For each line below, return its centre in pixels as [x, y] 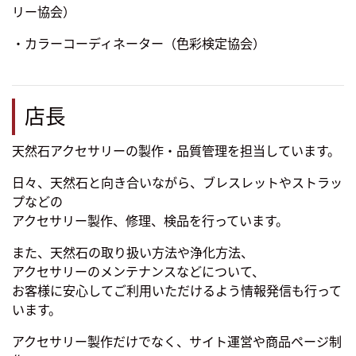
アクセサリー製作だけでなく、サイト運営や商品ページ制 [177, 342]
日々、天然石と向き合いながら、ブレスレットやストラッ [177, 183]
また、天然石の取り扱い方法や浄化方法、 [133, 253]
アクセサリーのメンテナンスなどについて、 [138, 272]
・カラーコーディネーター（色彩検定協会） [139, 44]
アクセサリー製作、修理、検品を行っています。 [150, 221]
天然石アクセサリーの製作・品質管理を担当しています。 [176, 151]
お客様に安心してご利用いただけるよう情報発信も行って [177, 291]
